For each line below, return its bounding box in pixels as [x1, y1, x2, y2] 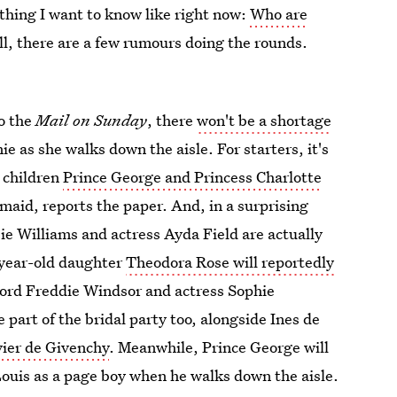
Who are [250, 4, 308, 24]
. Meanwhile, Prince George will [109, 337, 330, 357]
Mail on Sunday [35, 110, 148, 130]
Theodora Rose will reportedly [126, 252, 335, 272]
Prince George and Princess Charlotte [63, 167, 323, 187]
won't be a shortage [197, 110, 332, 130]
